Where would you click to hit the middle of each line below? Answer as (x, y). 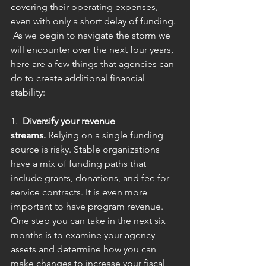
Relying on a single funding (106, 135)
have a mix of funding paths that (80, 164)
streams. (28, 135)
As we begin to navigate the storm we (92, 35)
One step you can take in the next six (89, 221)
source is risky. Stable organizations (86, 149)
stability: (28, 92)
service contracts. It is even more (80, 192)
